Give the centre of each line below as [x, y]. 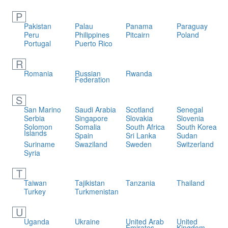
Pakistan [38, 26]
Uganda [37, 221]
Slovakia [139, 118]
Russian [88, 73]
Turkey [35, 191]
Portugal [38, 43]
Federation [92, 79]
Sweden [138, 144]
